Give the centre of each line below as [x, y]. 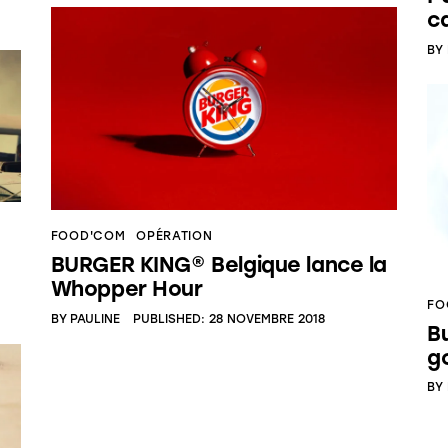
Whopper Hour [126, 288]
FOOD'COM [88, 235]
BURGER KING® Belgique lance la [219, 264]
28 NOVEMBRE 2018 [267, 318]
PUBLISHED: [169, 318]
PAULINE [95, 318]
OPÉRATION [174, 235]
